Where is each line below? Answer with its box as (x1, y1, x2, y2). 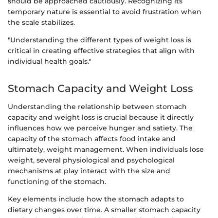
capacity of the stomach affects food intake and (8, 134, 176, 144)
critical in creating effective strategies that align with (8, 46, 195, 55)
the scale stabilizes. (8, 18, 75, 27)
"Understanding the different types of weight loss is (8, 35, 191, 44)
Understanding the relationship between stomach (8, 102, 187, 111)
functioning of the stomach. (8, 177, 106, 186)
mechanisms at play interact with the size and (8, 166, 170, 176)
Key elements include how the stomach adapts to (8, 195, 184, 204)
